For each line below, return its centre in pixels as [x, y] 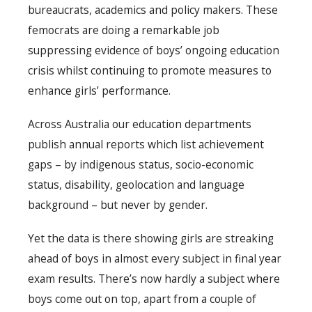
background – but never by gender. [118, 205]
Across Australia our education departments [140, 124]
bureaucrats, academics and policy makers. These [153, 9]
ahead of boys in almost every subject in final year [155, 259]
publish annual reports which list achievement [146, 145]
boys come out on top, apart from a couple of [142, 299]
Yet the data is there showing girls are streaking [151, 239]
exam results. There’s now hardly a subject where [154, 279]
